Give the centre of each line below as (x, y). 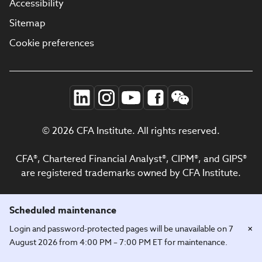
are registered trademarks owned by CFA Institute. (131, 173)
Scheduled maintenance (63, 210)
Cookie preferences (52, 43)
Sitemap (27, 23)
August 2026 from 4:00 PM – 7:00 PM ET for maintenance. (118, 242)
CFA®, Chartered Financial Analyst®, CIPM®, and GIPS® (131, 159)
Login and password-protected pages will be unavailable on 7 (121, 229)
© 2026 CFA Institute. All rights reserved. (131, 131)
